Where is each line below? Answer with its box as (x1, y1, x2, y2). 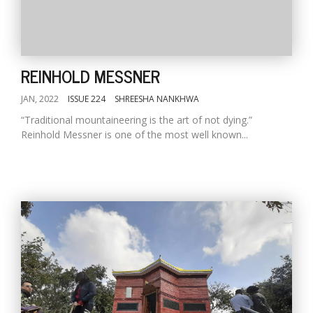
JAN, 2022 (21, 93, 59, 105)
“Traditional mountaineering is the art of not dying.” (21, 113, 252, 126)
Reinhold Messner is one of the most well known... (21, 128, 248, 141)
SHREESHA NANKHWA (115, 93, 199, 105)
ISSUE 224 (68, 93, 105, 105)
